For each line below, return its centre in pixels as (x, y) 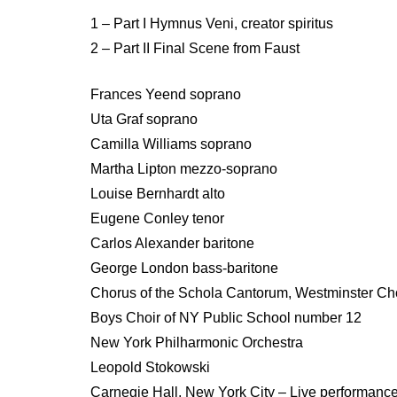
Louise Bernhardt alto (158, 193)
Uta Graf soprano (144, 119)
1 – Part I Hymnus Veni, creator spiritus (212, 23)
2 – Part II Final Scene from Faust (195, 48)
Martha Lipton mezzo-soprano (184, 168)
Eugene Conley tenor (157, 218)
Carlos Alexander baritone (172, 243)
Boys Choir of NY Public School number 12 (226, 317)
